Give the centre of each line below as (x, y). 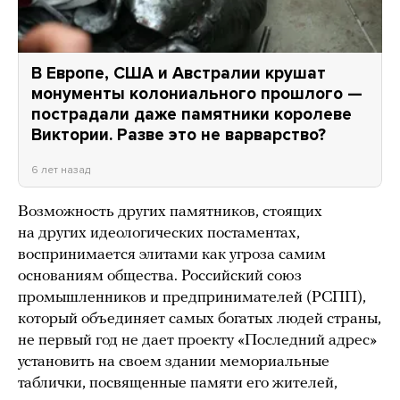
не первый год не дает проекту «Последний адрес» (197, 340)
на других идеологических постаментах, (159, 233)
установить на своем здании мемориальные (174, 362)
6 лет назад (61, 169)
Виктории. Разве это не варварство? (179, 134)
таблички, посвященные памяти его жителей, (178, 383)
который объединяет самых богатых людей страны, (200, 319)
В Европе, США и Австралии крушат (179, 73)
